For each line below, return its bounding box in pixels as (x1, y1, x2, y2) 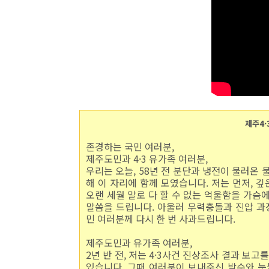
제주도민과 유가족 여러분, (86, 235, 192, 250)
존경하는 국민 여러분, (86, 139, 174, 154)
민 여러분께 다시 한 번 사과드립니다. (86, 211, 235, 226)
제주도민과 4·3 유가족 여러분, (86, 151, 208, 166)
